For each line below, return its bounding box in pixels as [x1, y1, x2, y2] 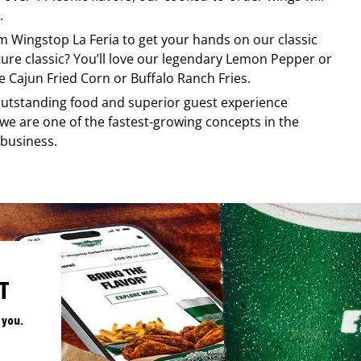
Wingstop [11, 30, 69, 48]
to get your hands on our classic [119, 30, 317, 48]
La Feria [73, 30, 119, 48]
